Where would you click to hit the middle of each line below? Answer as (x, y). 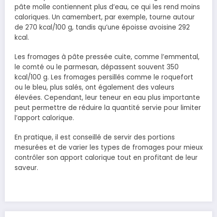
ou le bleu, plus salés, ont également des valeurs (94, 88)
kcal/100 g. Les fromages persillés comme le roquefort (104, 77)
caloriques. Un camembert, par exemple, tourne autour (105, 17)
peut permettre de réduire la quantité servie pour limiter (108, 108)
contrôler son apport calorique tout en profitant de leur (106, 158)
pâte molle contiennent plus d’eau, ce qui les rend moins (107, 7)
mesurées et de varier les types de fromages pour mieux (108, 148)
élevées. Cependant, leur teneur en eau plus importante (107, 98)
